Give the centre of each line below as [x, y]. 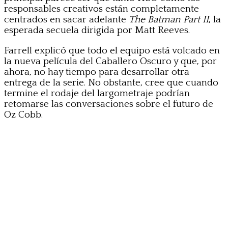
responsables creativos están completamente [102, 9]
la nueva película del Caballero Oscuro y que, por [110, 61]
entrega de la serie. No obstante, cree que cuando [111, 82]
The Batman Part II [169, 19]
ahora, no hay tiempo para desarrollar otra [97, 72]
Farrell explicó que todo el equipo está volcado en [112, 50]
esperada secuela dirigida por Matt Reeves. [97, 30]
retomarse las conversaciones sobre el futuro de [109, 104]
